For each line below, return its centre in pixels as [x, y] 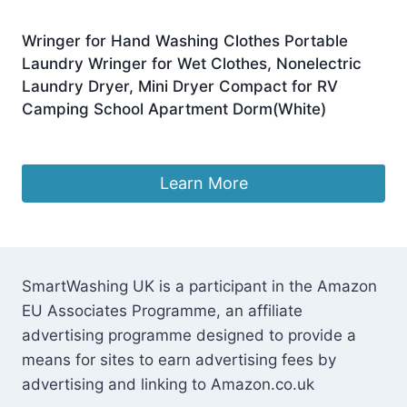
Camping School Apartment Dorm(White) [174, 109]
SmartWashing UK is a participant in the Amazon [199, 287]
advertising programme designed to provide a [189, 336]
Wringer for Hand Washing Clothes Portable [185, 40]
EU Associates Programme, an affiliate [162, 311]
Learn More [203, 183]
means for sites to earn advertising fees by [179, 360]
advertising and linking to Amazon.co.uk [168, 385]
